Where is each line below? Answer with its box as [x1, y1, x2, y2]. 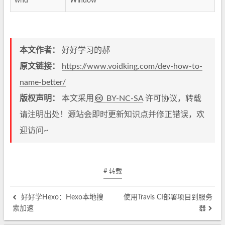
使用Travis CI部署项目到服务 [124, 194, 212, 201]
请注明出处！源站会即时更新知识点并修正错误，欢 [20, 110, 204, 119]
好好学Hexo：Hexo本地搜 [19, 194, 103, 201]
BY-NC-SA [104, 94, 143, 102]
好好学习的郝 [60, 46, 110, 54]
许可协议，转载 [143, 94, 201, 102]
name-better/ [20, 78, 66, 86]
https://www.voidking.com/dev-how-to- [62, 62, 202, 70]
